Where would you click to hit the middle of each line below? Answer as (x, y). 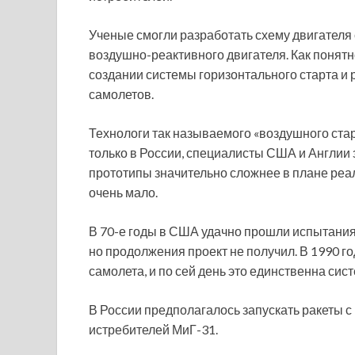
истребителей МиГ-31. (153, 329)
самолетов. (121, 94)
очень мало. (123, 192)
